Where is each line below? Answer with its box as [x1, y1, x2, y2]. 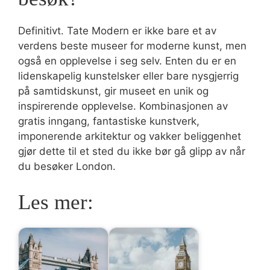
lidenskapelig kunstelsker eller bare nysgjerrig [18, 70, 239, 82]
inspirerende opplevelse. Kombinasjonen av [18, 100, 228, 112]
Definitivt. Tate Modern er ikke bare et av [18, 25, 216, 37]
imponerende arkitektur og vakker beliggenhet [18, 130, 241, 142]
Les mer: [18, 190, 93, 214]
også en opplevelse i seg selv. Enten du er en [18, 55, 236, 67]
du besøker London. [18, 160, 116, 172]
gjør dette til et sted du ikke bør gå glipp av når [18, 145, 245, 157]
